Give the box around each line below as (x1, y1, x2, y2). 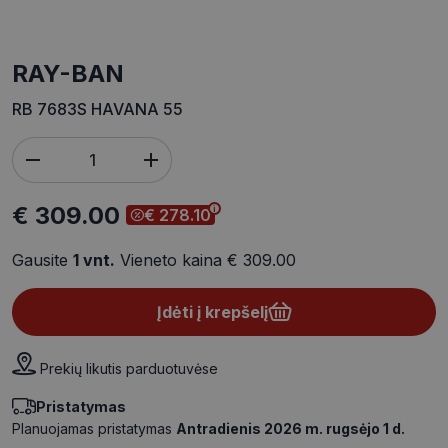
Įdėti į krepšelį (156, 302, 268, 323)
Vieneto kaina (115, 250, 227, 271)
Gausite (12, 250, 73, 271)
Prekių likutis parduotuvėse (40, 360, 218, 378)
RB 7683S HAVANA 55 (12, 99, 183, 120)
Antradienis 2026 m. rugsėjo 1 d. (176, 420, 405, 438)
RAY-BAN (28, 59, 124, 89)
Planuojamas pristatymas (12, 420, 176, 438)
